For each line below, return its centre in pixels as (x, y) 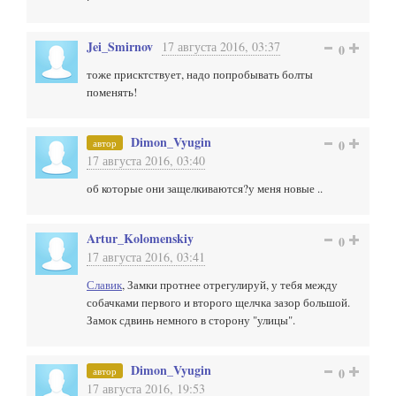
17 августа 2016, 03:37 (221, 46)
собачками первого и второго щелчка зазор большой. (218, 302)
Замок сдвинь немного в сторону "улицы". (191, 320)
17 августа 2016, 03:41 (146, 257)
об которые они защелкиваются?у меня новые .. (205, 188)
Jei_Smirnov (120, 46)
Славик (104, 285)
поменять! (112, 92)
